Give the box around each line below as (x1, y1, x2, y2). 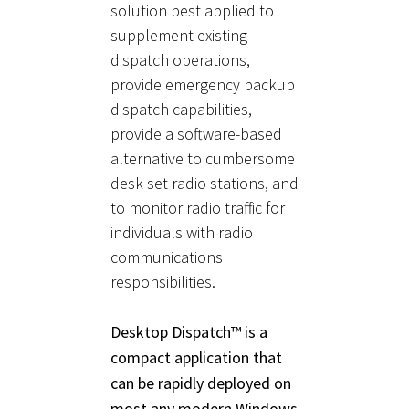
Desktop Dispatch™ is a (110, 320, 267, 342)
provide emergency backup (110, 73, 295, 95)
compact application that (110, 346, 282, 368)
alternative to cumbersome (110, 147, 295, 169)
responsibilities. (110, 270, 215, 292)
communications (110, 246, 223, 267)
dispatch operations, (110, 48, 250, 70)
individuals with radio (110, 221, 253, 243)
